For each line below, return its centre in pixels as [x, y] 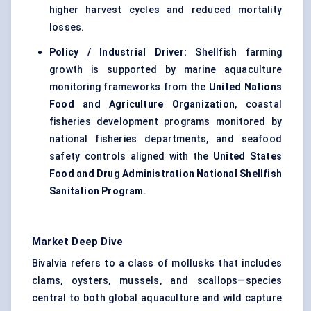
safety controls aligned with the [132, 157]
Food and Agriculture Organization [142, 104]
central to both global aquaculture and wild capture [157, 298]
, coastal [258, 104]
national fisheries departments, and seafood [166, 139]
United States [247, 157]
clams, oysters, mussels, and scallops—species [157, 281]
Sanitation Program [96, 191]
